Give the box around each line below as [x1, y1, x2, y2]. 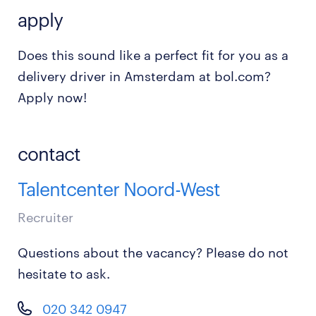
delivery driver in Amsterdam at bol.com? [18, 68, 271, 84]
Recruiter [18, 209, 73, 225]
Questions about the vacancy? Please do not [18, 245, 288, 260]
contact [18, 142, 80, 164]
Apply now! [18, 90, 87, 105]
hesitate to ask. [18, 266, 110, 281]
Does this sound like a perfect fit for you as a [18, 47, 288, 63]
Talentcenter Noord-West [18, 178, 220, 200]
